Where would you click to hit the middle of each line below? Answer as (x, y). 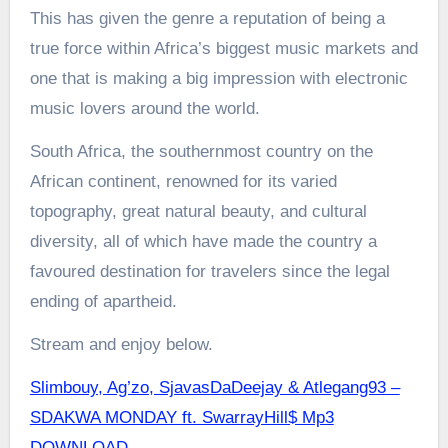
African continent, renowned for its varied (183, 181)
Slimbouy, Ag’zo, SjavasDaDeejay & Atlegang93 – (214, 387)
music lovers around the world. (144, 108)
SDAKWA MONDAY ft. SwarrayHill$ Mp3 (181, 417)
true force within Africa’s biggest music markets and (223, 48)
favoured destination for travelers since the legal (209, 271)
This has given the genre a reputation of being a (207, 18)
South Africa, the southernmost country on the (201, 151)
